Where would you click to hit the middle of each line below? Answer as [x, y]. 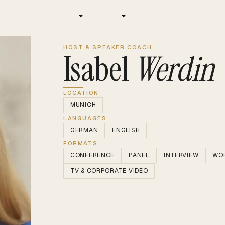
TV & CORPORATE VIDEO [109, 171]
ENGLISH [126, 130]
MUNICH [83, 105]
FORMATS [81, 143]
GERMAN [84, 130]
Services [56, 16]
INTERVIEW [181, 155]
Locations [99, 16]
